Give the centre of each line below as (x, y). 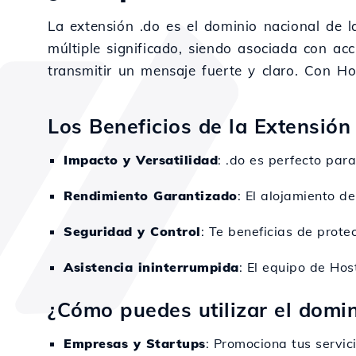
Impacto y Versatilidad (141, 160)
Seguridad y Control (132, 231)
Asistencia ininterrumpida (151, 267)
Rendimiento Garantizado (151, 195)
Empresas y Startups (135, 343)
